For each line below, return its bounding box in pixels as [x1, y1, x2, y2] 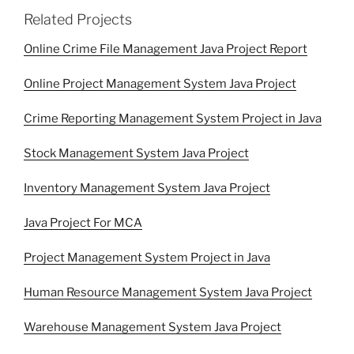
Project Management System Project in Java [24, 250, 270, 265]
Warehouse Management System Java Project [24, 320, 281, 335]
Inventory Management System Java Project [24, 181, 270, 196]
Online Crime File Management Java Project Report [24, 42, 307, 57]
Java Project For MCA [24, 216, 142, 231]
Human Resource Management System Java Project [24, 285, 312, 300]
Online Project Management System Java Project [24, 77, 296, 92]
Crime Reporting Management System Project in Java [24, 111, 322, 126]
